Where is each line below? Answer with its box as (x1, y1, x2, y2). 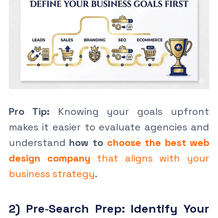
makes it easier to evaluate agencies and (8, 120, 210, 133)
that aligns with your (90, 151, 210, 164)
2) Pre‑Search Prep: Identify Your (8, 200, 210, 216)
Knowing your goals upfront (49, 105, 210, 118)
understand (8, 136, 70, 149)
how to (69, 136, 107, 149)
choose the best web (107, 136, 210, 149)
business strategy (8, 167, 95, 180)
